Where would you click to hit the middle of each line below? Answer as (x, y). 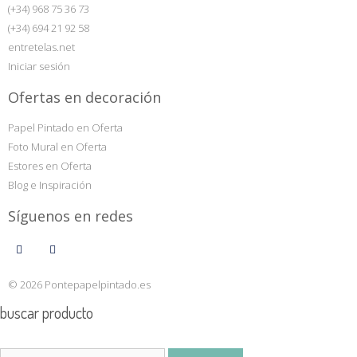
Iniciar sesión (39, 66)
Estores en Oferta (50, 165)
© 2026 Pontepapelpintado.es (79, 284)
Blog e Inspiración (50, 184)
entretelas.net (41, 47)
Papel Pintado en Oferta (65, 127)
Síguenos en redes (71, 216)
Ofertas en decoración (84, 97)
